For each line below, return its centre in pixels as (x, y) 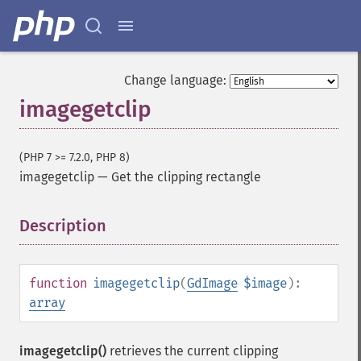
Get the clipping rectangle (186, 177)
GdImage (212, 283)
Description (63, 226)
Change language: (175, 80)
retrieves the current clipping (192, 351)
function (58, 283)
